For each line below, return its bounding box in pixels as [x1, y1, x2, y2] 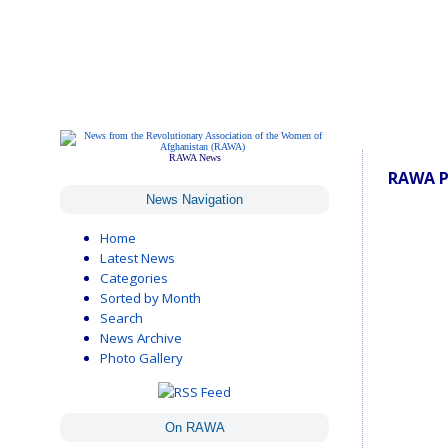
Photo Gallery [100, 349, 183, 368]
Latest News [100, 249, 175, 268]
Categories [100, 269, 168, 288]
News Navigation [146, 192, 244, 207]
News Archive [100, 329, 182, 348]
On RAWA [164, 419, 225, 435]
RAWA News [168, 152, 221, 163]
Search [100, 309, 143, 328]
